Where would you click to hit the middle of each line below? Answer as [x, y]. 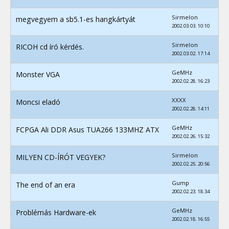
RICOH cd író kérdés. [50, 47]
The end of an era [45, 185]
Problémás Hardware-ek [56, 212]
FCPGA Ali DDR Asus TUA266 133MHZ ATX [87, 129]
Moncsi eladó [38, 102]
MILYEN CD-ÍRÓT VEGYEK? [61, 157]
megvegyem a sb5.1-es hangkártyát [76, 19]
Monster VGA [38, 74]
